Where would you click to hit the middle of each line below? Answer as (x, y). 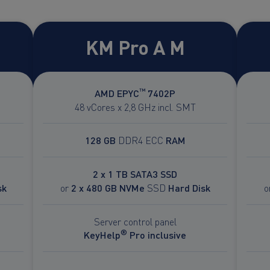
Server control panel (135, 221)
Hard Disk (189, 187)
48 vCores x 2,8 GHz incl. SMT (135, 106)
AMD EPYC (117, 93)
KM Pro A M (135, 46)
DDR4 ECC (140, 140)
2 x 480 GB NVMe (108, 187)
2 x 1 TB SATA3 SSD (135, 174)
